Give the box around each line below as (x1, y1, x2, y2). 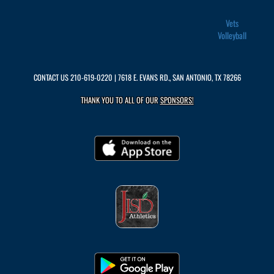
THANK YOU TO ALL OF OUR (80, 94, 160, 106)
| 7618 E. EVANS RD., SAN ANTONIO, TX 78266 (112, 72, 241, 83)
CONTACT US (33, 72, 70, 83)
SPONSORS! (160, 94, 194, 106)
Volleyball (218, 29, 246, 42)
